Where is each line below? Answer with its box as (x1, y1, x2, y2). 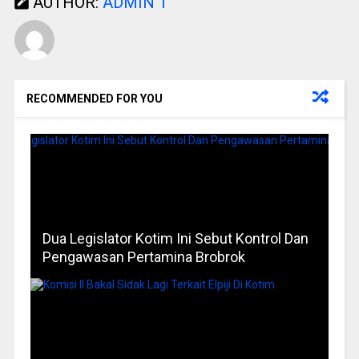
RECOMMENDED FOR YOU (26, 92, 163, 106)
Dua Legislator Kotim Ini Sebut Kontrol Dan (42, 230, 309, 248)
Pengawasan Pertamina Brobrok (42, 248, 245, 266)
